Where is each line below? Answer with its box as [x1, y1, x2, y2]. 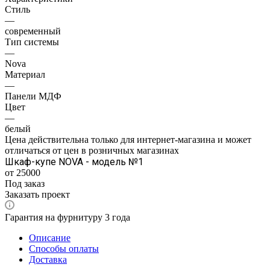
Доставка [29, 254, 67, 265]
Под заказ [5, 178, 45, 189]
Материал [5, 69, 45, 80]
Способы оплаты [29, 243, 99, 254]
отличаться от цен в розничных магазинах [5, 145, 179, 155]
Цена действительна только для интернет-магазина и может [5, 134, 251, 145]
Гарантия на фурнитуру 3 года [5, 212, 130, 222]
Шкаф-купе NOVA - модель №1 [5, 155, 143, 168]
